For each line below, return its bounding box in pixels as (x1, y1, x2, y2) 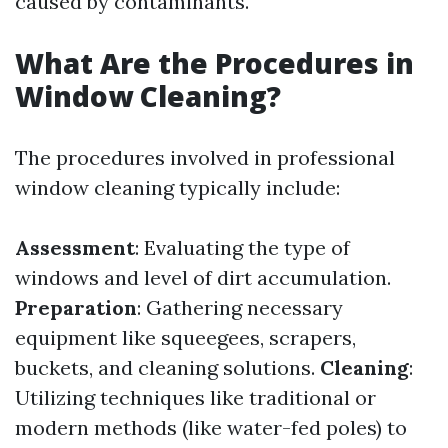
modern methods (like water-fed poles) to (15, 415, 407, 440)
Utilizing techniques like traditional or (15, 385, 376, 410)
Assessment (15, 235, 135, 260)
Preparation (15, 295, 137, 320)
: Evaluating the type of (135, 235, 350, 260)
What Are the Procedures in (15, 44, 414, 82)
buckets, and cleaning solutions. (15, 355, 320, 380)
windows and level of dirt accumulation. (15, 265, 391, 290)
